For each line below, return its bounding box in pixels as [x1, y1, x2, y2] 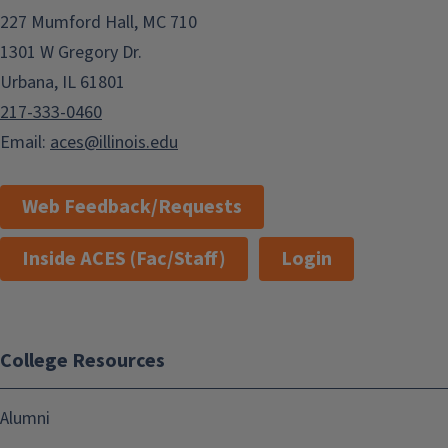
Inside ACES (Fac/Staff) [22, 245, 226, 274]
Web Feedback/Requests [22, 193, 242, 222]
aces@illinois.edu [50, 130, 178, 156]
